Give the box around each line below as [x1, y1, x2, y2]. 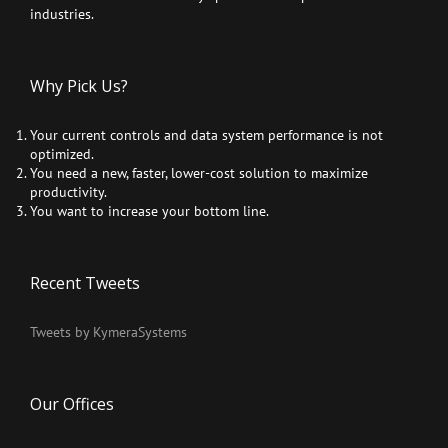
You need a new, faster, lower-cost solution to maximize [30, 164, 368, 183]
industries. [30, 5, 94, 24]
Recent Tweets [30, 272, 140, 295]
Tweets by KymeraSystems [30, 323, 187, 342]
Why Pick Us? [30, 75, 128, 98]
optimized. [30, 145, 94, 164]
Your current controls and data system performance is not [30, 126, 383, 145]
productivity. [30, 183, 107, 202]
